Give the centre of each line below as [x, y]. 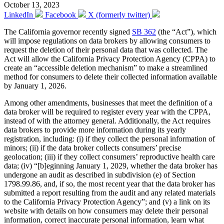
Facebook [60, 14]
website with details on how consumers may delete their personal [106, 210]
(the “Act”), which [186, 31]
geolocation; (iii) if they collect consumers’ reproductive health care [109, 156]
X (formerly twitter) [119, 14]
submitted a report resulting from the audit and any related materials [110, 192]
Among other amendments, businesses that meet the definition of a [108, 102]
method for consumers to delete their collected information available [110, 76]
